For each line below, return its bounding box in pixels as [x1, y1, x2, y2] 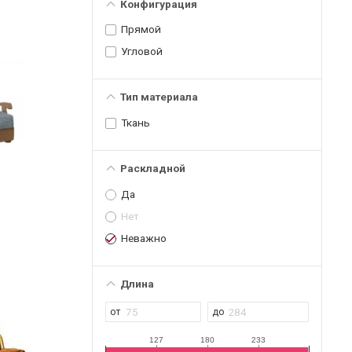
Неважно [121, 231, 167, 244]
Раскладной [119, 161, 185, 174]
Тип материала [119, 90, 198, 104]
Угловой [121, 45, 163, 58]
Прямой [121, 23, 161, 36]
